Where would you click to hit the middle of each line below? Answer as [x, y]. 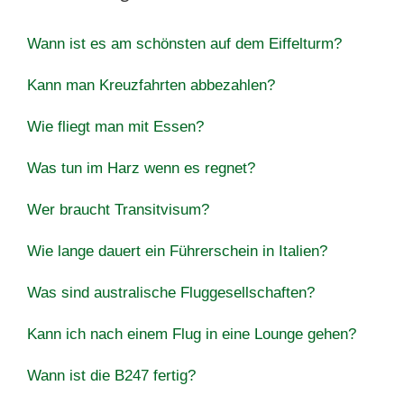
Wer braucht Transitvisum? [118, 209]
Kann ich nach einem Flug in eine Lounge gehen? [192, 334]
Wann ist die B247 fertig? [111, 375]
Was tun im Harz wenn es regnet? [141, 168]
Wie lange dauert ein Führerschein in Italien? [177, 251]
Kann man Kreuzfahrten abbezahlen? [151, 85]
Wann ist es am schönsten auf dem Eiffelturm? [184, 43]
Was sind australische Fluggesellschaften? [171, 292]
